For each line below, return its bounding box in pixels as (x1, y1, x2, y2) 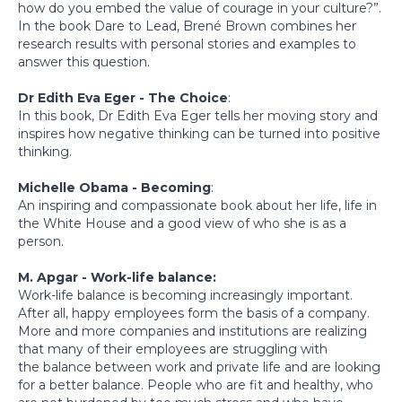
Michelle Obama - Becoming (18, 179, 211, 196)
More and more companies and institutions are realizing (18, 322, 367, 339)
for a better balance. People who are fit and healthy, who (18, 376, 373, 393)
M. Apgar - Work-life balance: (18, 268, 216, 285)
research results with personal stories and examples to (18, 35, 356, 52)
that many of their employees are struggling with (18, 340, 328, 357)
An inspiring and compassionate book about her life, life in (18, 197, 377, 214)
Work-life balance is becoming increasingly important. (18, 286, 353, 303)
